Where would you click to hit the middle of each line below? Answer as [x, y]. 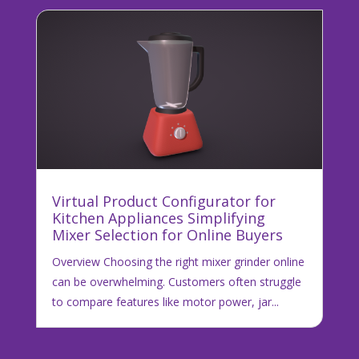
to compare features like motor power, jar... [165, 301]
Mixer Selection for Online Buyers [167, 234]
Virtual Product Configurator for [163, 201]
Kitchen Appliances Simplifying [158, 218]
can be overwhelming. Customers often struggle [176, 281]
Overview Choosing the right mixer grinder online [178, 261]
